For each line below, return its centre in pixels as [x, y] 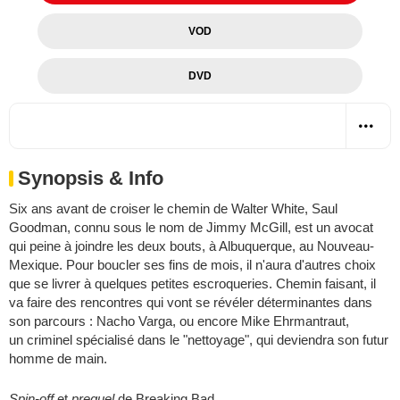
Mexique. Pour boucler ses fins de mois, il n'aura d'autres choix [192, 264]
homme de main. [58, 358]
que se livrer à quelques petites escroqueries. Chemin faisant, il [192, 283]
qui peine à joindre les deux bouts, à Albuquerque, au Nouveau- [192, 246]
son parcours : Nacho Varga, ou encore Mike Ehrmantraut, [179, 321]
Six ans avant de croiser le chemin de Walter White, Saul [173, 208]
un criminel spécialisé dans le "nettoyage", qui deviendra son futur [199, 339]
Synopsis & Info [91, 178]
